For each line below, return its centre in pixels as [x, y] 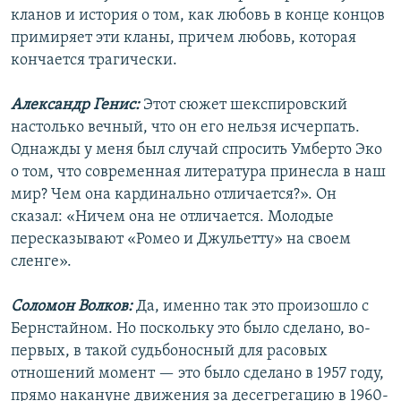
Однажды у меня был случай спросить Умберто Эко [196, 150]
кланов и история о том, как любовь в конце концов [198, 16]
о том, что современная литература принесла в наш [198, 173]
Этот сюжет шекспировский [245, 106]
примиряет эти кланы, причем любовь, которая [183, 38]
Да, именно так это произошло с [252, 307]
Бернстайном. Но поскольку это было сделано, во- [191, 329]
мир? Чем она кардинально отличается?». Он [174, 195]
